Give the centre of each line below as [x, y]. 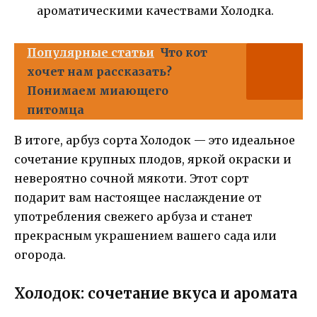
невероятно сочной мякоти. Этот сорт [132, 179]
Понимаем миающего [98, 91]
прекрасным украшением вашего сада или [145, 236]
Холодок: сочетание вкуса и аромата [156, 293]
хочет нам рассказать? [99, 72]
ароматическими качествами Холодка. [155, 11]
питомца [56, 110]
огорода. [40, 255]
